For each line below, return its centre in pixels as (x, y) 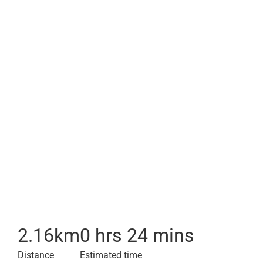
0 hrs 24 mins (137, 235)
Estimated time (111, 255)
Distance (36, 255)
